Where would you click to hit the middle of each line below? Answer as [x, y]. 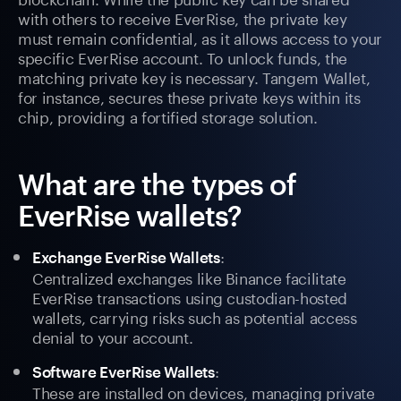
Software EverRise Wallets [124, 372]
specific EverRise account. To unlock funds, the [183, 57]
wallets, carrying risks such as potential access [195, 316]
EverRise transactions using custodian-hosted [190, 297]
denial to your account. [113, 336]
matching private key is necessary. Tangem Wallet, [194, 77]
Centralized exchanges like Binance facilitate [189, 277]
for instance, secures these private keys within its [189, 96]
